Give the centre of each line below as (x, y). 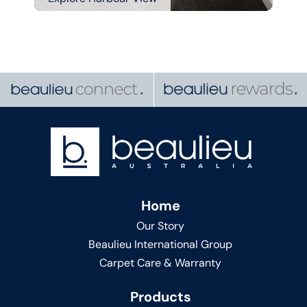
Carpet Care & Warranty (160, 263)
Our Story (160, 226)
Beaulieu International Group (160, 245)
